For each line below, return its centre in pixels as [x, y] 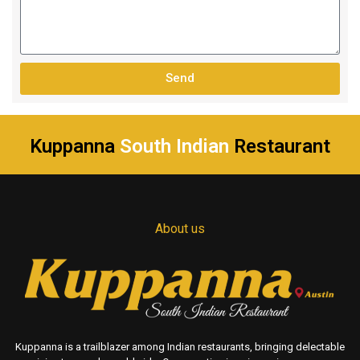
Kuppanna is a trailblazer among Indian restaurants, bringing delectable [180, 347]
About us [180, 228]
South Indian [174, 146]
